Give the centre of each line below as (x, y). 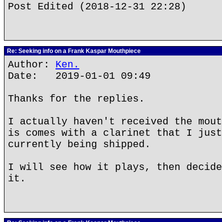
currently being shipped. (79, 144)
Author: (32, 65)
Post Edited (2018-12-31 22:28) (97, 7)
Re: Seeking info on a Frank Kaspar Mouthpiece (73, 51)
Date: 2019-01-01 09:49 (79, 76)
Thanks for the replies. (76, 99)
